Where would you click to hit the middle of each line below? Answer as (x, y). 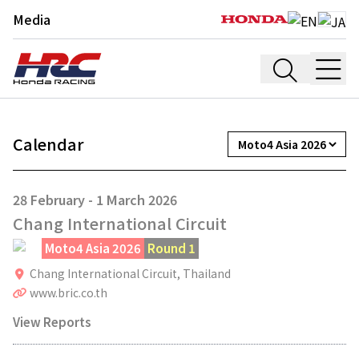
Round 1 (171, 248)
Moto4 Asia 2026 (93, 248)
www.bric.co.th (68, 292)
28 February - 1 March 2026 (95, 200)
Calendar (48, 144)
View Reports (52, 322)
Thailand (206, 273)
